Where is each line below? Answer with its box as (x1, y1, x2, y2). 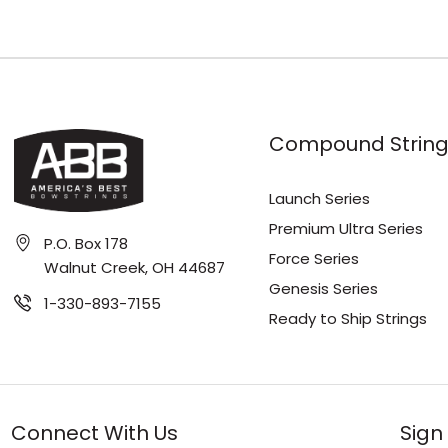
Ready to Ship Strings (268, 308, 427, 329)
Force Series (268, 248, 359, 269)
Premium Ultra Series (268, 218, 423, 239)
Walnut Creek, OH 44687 (43, 256, 225, 278)
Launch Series (268, 188, 370, 209)
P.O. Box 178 (43, 232, 128, 254)
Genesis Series (268, 278, 378, 299)
